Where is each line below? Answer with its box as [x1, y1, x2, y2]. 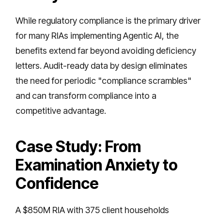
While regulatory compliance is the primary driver [15, 15, 201, 26]
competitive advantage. [15, 105, 106, 116]
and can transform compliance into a [15, 90, 156, 101]
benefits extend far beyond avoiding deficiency [15, 45, 196, 56]
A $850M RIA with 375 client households [15, 204, 169, 215]
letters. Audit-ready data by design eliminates [15, 60, 187, 71]
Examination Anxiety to [15, 155, 178, 174]
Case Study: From [15, 137, 141, 156]
